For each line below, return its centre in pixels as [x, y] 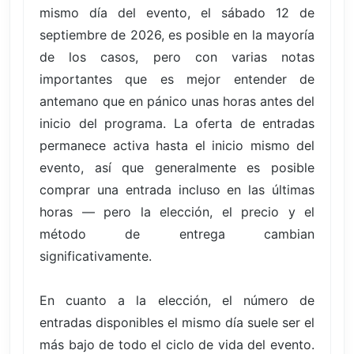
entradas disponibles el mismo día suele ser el [177, 322]
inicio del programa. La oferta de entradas [177, 123]
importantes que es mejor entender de [177, 79]
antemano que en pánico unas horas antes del [177, 101]
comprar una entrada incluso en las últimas [177, 189]
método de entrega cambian [177, 233]
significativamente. [96, 256]
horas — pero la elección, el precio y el [177, 211]
